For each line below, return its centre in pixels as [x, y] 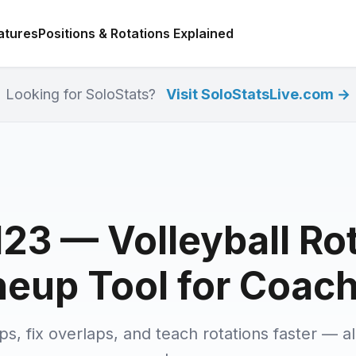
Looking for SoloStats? [83, 94]
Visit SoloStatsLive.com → [258, 94]
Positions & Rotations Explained [135, 33]
